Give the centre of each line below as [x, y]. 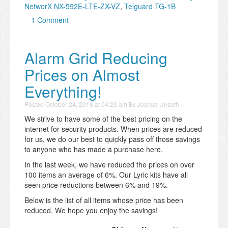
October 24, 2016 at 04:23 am [86, 104]
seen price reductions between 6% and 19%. [96, 185]
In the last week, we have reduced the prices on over [109, 165]
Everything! [63, 92]
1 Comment [50, 20]
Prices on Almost [82, 75]
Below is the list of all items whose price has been [104, 200]
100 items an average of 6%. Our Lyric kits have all [106, 175]
